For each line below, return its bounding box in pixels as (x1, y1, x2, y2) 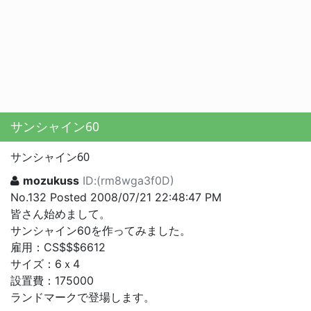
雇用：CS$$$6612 (10, 240, 106, 255)
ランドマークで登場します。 (10, 290, 155, 305)
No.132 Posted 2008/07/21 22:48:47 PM (10, 190, 221, 205)
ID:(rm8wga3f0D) (83, 174, 174, 188)
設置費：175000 (10, 274, 94, 288)
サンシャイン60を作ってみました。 (10, 224, 191, 238)
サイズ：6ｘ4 (10, 257, 80, 271)
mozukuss (23, 174, 79, 188)
